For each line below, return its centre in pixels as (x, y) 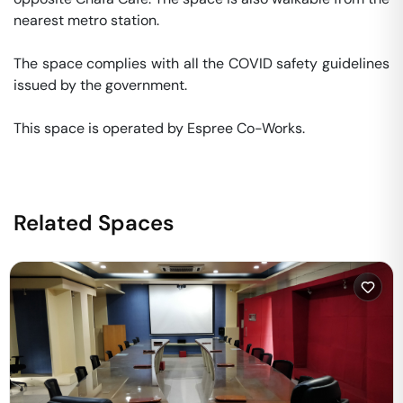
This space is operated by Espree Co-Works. (161, 128)
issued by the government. (102, 85)
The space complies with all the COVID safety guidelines (201, 63)
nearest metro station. (88, 20)
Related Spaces (94, 223)
